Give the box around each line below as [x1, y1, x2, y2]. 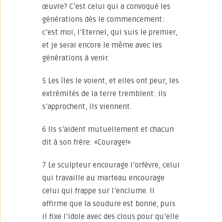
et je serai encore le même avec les [42, 41, 162, 50]
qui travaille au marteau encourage [42, 173, 165, 182]
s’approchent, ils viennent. [42, 102, 131, 111]
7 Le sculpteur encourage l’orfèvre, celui [42, 161, 180, 169]
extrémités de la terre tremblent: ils [42, 89, 166, 98]
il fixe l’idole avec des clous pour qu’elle [42, 212, 179, 221]
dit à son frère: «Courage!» [42, 138, 131, 147]
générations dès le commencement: [42, 15, 165, 24]
